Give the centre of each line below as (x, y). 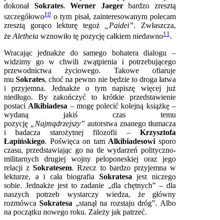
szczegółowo (24, 17)
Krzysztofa (158, 133)
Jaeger (112, 5)
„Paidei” (119, 26)
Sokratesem (53, 168)
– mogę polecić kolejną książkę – (123, 106)
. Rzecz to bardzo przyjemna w (124, 168)
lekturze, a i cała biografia (52, 177)
